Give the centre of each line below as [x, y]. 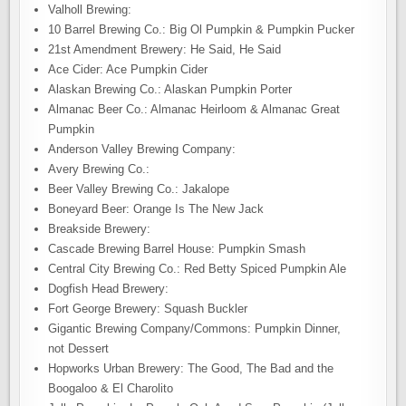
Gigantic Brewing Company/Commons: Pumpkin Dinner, [195, 329]
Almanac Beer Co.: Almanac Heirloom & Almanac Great [194, 109]
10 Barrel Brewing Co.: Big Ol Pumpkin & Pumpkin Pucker [202, 29]
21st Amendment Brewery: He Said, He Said [165, 49]
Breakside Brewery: [100, 229]
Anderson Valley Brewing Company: [142, 149]
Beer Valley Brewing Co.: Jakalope [139, 189]
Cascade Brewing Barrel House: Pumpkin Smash [177, 249]
